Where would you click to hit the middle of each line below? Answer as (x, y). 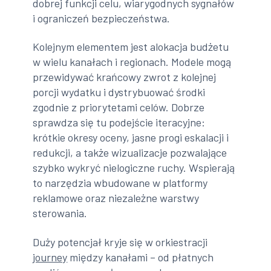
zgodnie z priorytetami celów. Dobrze (119, 107)
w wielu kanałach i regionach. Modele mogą (132, 62)
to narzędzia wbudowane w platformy (120, 183)
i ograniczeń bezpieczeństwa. (102, 18)
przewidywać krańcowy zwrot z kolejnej (125, 77)
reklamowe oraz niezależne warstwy (116, 198)
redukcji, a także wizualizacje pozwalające (130, 153)
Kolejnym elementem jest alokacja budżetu (131, 47)
